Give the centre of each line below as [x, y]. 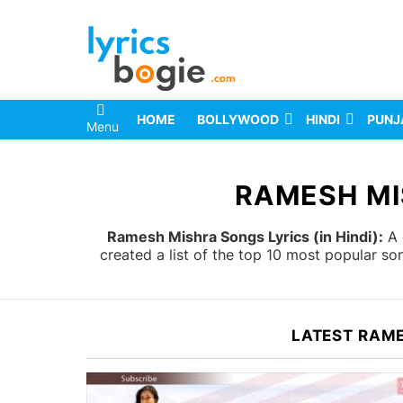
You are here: [125, 165]
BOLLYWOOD [238, 120]
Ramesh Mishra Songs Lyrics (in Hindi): [245, 237]
